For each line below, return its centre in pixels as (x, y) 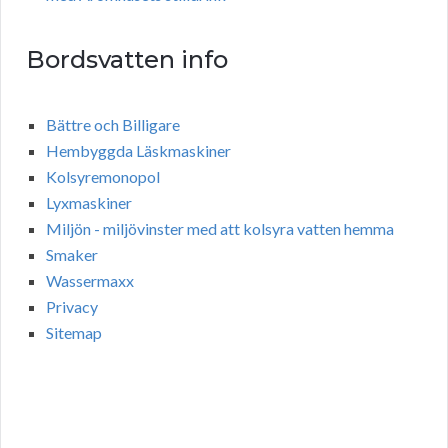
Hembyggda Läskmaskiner (138, 151)
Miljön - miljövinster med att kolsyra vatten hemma (220, 229)
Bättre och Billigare (113, 125)
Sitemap (74, 333)
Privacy (72, 307)
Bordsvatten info (127, 60)
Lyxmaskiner (89, 203)
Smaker (72, 255)
